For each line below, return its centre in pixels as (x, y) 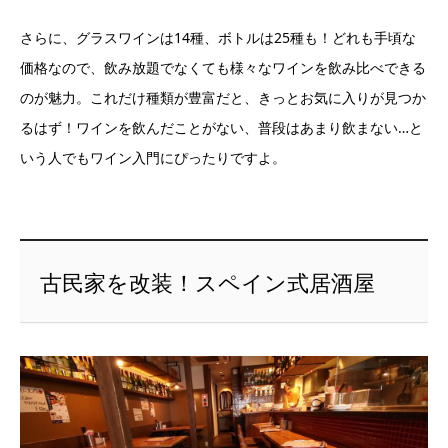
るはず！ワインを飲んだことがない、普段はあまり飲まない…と (221, 128)
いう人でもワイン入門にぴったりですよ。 (153, 158)
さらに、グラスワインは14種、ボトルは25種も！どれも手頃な (218, 38)
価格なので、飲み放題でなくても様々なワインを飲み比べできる (223, 68)
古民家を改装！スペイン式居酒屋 (207, 282)
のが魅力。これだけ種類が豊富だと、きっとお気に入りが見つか (223, 98)
